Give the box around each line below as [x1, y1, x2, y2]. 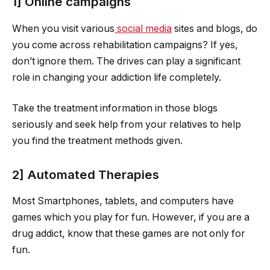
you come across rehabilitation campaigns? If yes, [12, 39, 238, 51]
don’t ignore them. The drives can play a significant [12, 55, 240, 67]
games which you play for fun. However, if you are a [12, 212, 250, 224]
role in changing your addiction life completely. [12, 71, 221, 83]
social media [115, 22, 172, 34]
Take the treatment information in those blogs [12, 102, 218, 115]
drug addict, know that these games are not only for [12, 228, 245, 240]
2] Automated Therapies [12, 166, 159, 182]
